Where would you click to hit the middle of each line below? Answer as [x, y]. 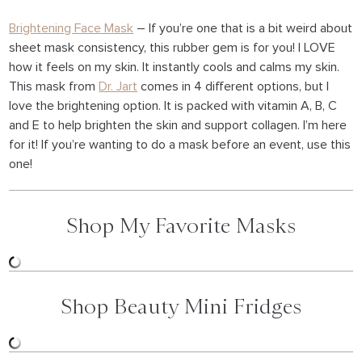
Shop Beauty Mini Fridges [181, 306]
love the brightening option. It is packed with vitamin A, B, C [173, 106]
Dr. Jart [118, 86]
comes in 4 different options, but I [234, 86]
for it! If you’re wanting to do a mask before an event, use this [180, 145]
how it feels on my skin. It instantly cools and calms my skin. [175, 67]
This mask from [54, 86]
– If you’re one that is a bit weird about [243, 28]
